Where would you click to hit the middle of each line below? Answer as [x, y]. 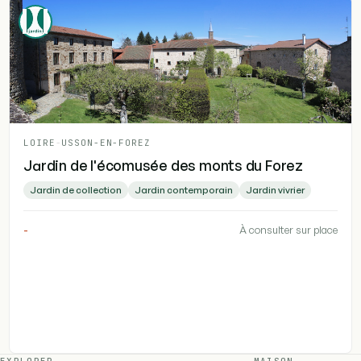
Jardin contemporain [184, 189]
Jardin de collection [76, 189]
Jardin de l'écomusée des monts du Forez [164, 165]
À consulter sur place [288, 229]
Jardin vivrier [276, 189]
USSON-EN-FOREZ [106, 142]
